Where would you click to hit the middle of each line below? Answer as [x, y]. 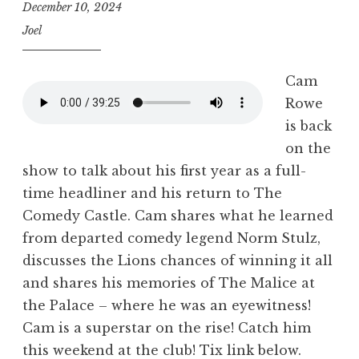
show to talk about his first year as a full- [164, 171]
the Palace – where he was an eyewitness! [167, 306]
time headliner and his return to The [152, 194]
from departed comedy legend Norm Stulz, [171, 238]
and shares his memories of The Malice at [169, 283]
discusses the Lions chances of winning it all [177, 261]
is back [309, 126]
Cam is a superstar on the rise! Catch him [167, 328]
